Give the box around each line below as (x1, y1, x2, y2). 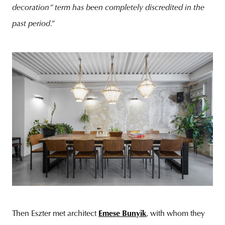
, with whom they (146, 210, 205, 218)
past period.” (12, 20, 55, 28)
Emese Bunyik (98, 210, 146, 218)
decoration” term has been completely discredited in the (12, 4, 204, 12)
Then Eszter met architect (12, 210, 98, 218)
